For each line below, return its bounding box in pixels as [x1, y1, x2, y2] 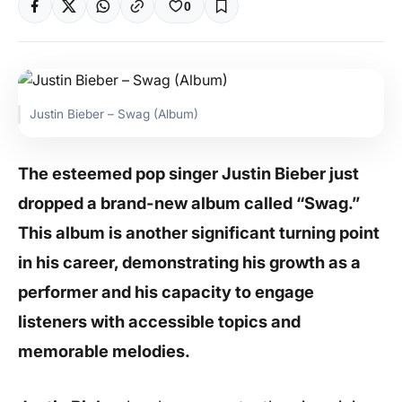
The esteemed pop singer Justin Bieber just [18, 163, 359, 183]
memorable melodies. [18, 341, 190, 361]
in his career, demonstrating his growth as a [18, 252, 361, 272]
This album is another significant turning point [18, 223, 380, 242]
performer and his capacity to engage [18, 282, 314, 301]
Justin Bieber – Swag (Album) [30, 107, 198, 121]
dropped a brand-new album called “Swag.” [18, 193, 360, 213]
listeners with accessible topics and [18, 311, 301, 331]
